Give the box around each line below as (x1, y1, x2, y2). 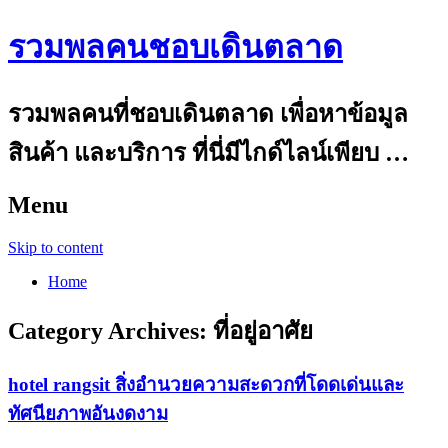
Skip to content (8, 238, 103, 256)
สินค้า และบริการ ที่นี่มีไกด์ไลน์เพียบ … (8, 139, 409, 166)
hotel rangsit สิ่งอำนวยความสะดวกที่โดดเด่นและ (8, 373, 404, 395)
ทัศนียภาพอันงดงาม (8, 402, 168, 424)
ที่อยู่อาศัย (213, 317, 313, 344)
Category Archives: (8, 317, 213, 344)
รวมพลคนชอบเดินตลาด (8, 29, 343, 66)
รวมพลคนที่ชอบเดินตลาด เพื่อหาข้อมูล (8, 100, 408, 127)
